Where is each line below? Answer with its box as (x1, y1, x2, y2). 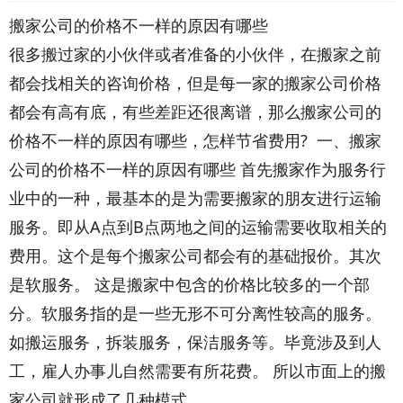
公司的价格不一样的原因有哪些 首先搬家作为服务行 (9, 158, 386, 180)
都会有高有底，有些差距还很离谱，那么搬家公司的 (9, 101, 381, 122)
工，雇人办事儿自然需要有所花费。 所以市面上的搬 (9, 360, 386, 381)
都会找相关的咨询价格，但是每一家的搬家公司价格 (9, 72, 381, 94)
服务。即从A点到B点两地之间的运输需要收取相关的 (9, 216, 387, 237)
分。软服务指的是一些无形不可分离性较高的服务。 (9, 302, 381, 324)
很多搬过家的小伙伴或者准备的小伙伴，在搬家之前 (9, 43, 381, 65)
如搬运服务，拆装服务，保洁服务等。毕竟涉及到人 (9, 331, 381, 353)
